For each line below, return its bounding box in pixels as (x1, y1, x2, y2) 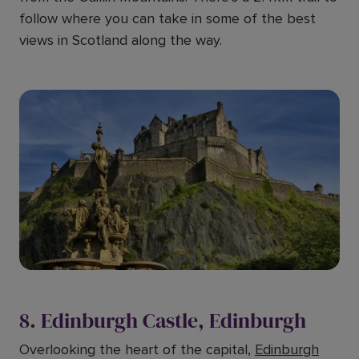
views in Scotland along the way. (19, 31, 222, 49)
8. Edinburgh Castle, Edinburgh (19, 306, 306, 335)
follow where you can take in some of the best (19, 10, 316, 27)
